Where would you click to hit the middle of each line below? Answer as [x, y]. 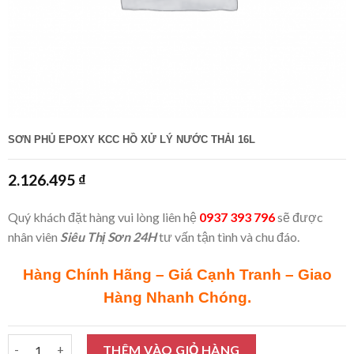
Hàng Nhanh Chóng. [177, 298]
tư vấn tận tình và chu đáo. [228, 237]
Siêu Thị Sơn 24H [108, 237]
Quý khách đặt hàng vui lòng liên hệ [103, 217]
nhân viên [34, 237]
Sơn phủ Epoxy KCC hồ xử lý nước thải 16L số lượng [146, 343]
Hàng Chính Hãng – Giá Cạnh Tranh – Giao [177, 275]
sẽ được [299, 217]
